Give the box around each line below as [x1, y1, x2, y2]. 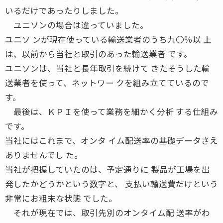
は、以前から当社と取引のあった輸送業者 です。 [5, 47, 192, 60]
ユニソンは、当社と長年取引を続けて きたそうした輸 [5, 62, 210, 74]
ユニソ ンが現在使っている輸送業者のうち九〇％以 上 [5, 33, 212, 45]
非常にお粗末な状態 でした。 [5, 192, 117, 204]
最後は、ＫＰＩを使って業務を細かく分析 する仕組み [5, 105, 218, 117]
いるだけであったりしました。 [5, 4, 123, 16]
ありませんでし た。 [5, 148, 83, 161]
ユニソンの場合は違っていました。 [5, 18, 148, 31]
